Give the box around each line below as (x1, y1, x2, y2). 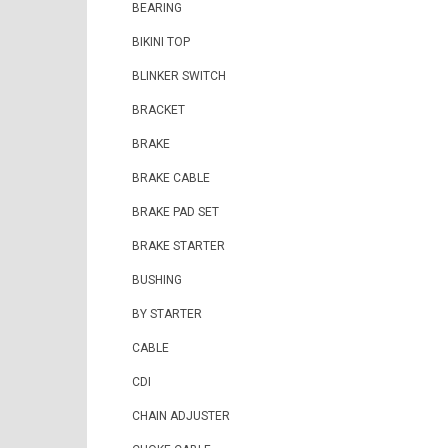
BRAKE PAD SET (132, 205, 219, 219)
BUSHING (132, 273, 182, 287)
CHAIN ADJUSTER (132, 409, 230, 423)
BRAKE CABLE (132, 171, 210, 185)
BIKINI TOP (132, 35, 190, 49)
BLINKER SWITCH (132, 69, 226, 83)
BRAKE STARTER (132, 239, 225, 253)
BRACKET (132, 103, 185, 117)
